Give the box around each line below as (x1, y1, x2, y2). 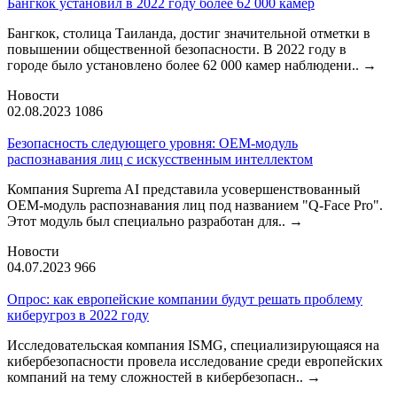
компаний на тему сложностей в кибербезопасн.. (7, 369, 307, 385)
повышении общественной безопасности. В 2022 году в (7, 41, 346, 57)
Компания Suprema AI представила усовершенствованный (7, 181, 361, 197)
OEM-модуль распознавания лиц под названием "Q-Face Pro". (7, 197, 383, 213)
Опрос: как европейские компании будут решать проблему (7, 291, 362, 307)
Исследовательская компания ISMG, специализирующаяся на (7, 337, 379, 353)
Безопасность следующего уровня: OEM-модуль (7, 135, 298, 151)
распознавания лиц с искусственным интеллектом (7, 151, 313, 167)
